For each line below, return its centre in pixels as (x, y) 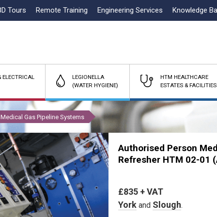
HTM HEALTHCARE (184, 77)
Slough (167, 205)
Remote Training (62, 10)
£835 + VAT (141, 192)
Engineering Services (130, 10)
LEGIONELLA (88, 77)
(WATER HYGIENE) (95, 85)
